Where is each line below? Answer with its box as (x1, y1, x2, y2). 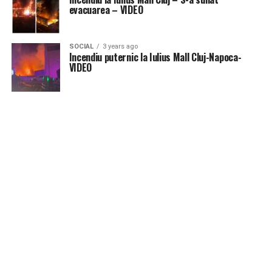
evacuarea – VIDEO (69, 2, 143, 17)
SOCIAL (69, 42, 93, 50)
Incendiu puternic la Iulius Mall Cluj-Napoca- (69, 50, 242, 64)
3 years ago (102, 42, 138, 50)
